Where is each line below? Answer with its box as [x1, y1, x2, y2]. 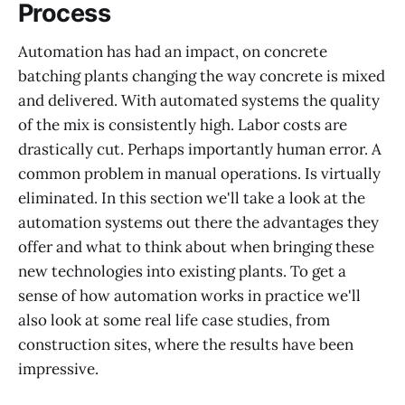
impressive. [18, 358, 99, 379]
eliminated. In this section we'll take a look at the [18, 187, 365, 208]
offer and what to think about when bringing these [18, 236, 374, 257]
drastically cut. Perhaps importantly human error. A [18, 138, 381, 159]
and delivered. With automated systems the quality [18, 89, 380, 110]
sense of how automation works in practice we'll [18, 285, 361, 306]
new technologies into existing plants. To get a [18, 260, 346, 281]
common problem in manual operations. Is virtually [18, 163, 381, 184]
